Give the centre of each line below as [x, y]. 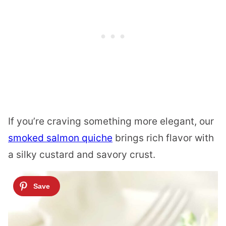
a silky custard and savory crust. [82, 154]
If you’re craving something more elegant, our [111, 121]
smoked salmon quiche [60, 138]
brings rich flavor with [163, 138]
